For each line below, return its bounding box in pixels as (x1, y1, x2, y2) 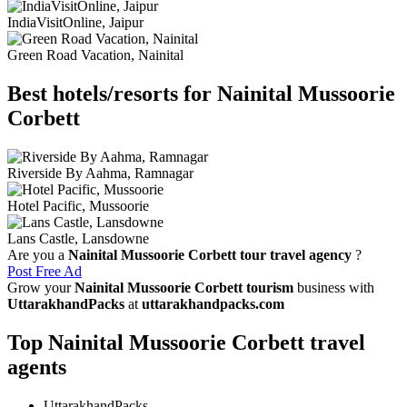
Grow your (7, 280, 74, 296)
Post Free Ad (7, 263, 82, 280)
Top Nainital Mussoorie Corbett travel (7, 330, 365, 354)
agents (7, 354, 66, 379)
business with (293, 280, 374, 296)
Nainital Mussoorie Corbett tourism (74, 280, 293, 296)
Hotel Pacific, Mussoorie (7, 198, 149, 214)
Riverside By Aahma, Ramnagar (7, 165, 194, 182)
